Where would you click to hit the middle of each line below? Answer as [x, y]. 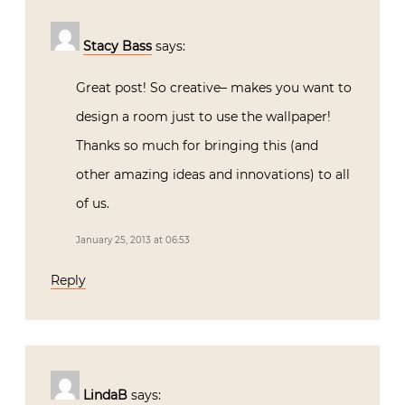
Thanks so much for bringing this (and [197, 145]
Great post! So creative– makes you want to [214, 87]
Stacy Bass [118, 46]
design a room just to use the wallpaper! [203, 116]
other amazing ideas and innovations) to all [213, 174]
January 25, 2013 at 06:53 [133, 240]
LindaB [105, 395]
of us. [93, 203]
